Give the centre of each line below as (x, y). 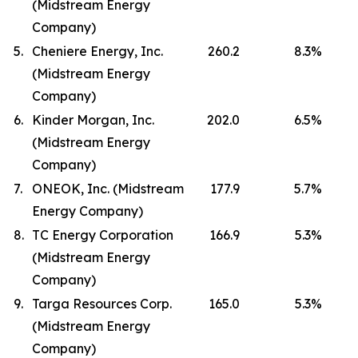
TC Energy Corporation (103, 235)
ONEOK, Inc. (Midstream (108, 189)
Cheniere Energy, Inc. (97, 51)
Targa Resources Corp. (102, 304)
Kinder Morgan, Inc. (93, 120)
